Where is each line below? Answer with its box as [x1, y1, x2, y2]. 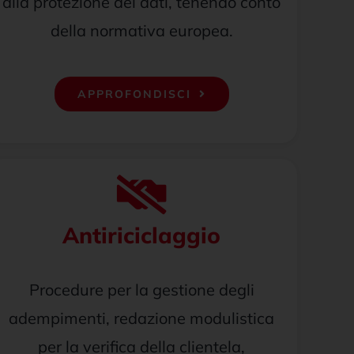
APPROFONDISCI [77, 87, 191, 101]
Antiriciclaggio [62, 221, 221, 249]
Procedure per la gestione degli [28, 280, 254, 299]
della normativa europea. [50, 21, 233, 40]
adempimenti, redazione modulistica [9, 308, 275, 328]
